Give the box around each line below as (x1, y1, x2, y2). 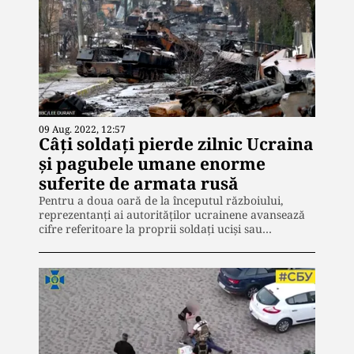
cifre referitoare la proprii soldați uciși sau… (39, 221, 272, 237)
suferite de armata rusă (39, 172, 239, 195)
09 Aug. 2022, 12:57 (39, 122, 126, 137)
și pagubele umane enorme (39, 153, 265, 175)
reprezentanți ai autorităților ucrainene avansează (39, 207, 305, 223)
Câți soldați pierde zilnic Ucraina (39, 133, 314, 156)
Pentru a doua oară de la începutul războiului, (39, 193, 284, 209)
